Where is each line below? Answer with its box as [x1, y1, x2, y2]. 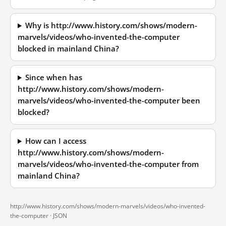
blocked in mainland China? [18, 44, 119, 53]
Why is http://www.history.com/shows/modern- [25, 21, 198, 30]
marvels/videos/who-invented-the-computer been [18, 96, 200, 105]
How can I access [25, 136, 87, 146]
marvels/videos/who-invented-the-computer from [18, 159, 199, 169]
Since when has [25, 73, 83, 82]
